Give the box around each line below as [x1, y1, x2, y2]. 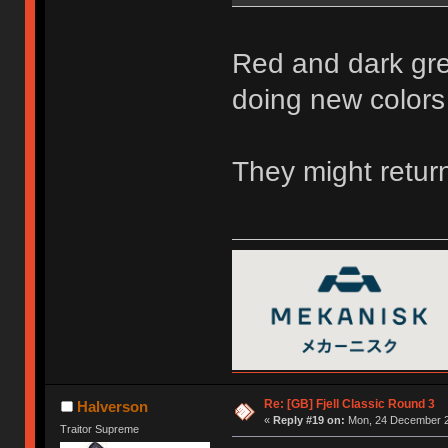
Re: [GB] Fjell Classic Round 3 [263, 397, 435, 412]
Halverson [76, 398, 148, 416]
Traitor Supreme [60, 423, 140, 436]
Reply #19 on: [272, 414, 345, 427]
